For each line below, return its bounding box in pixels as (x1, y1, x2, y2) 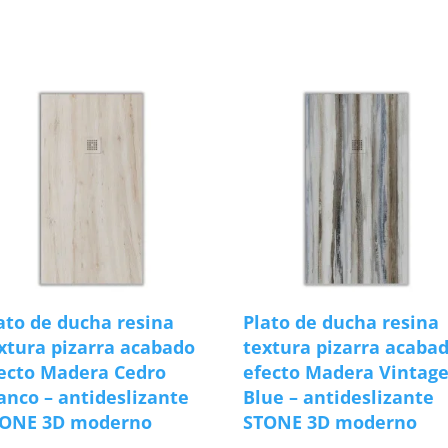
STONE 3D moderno (243, 409, 418, 434)
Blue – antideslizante (243, 384, 435, 409)
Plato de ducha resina (243, 309, 440, 334)
